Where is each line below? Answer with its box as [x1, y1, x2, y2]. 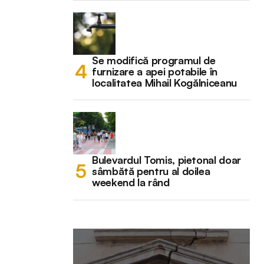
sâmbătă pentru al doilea [92, 164, 210, 177]
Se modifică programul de [92, 53, 216, 67]
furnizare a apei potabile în [92, 64, 217, 78]
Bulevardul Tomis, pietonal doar [92, 153, 241, 166]
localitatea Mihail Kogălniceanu [92, 75, 237, 89]
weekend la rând [92, 175, 170, 189]
